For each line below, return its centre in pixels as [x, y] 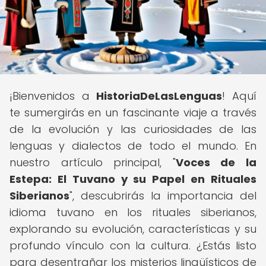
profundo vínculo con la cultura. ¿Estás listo [133, 246]
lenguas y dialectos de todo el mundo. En [133, 146]
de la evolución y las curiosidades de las [133, 129]
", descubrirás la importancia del [163, 196]
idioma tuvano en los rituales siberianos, [133, 212]
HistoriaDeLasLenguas [159, 96]
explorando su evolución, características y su [133, 229]
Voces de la [216, 162]
